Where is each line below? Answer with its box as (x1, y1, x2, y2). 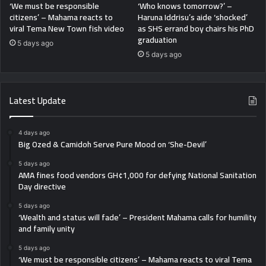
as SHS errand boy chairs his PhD (138, 20, 254, 36)
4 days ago (18, 128, 50, 136)
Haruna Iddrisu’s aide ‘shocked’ (138, 9, 248, 25)
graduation (138, 31, 177, 47)
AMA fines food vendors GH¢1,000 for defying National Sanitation (18, 167, 256, 183)
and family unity (18, 220, 75, 236)
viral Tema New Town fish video (9, 20, 124, 36)
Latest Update (9, 91, 66, 109)
